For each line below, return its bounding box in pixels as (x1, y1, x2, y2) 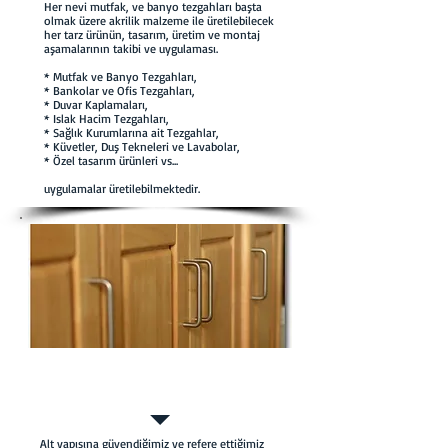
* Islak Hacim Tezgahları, (44, 111, 169, 126)
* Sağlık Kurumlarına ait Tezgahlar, (44, 125, 219, 140)
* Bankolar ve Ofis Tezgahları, (44, 83, 195, 98)
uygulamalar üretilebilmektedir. (44, 181, 200, 196)
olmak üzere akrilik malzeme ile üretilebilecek (44, 13, 274, 28)
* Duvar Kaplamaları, (44, 97, 148, 112)
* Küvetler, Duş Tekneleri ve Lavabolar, (44, 139, 240, 154)
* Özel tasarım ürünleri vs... (44, 153, 178, 168)
